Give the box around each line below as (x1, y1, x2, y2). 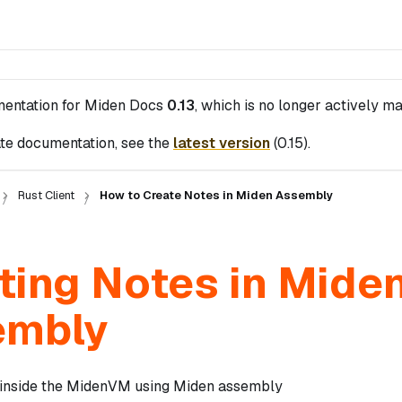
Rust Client (17, 188, 74, 203)
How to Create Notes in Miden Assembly (99, 188, 333, 203)
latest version (173, 134, 270, 153)
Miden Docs (84, 96, 163, 115)
